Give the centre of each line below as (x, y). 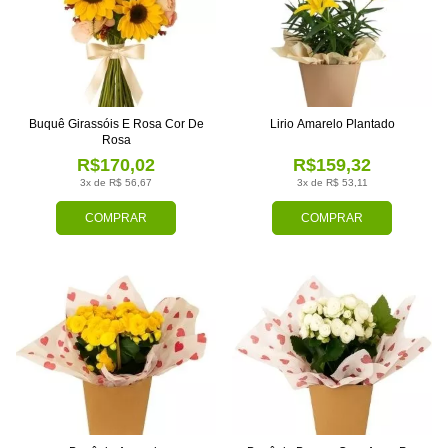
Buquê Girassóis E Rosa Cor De (116, 124)
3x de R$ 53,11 (332, 183)
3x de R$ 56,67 (116, 183)
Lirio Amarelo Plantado (332, 124)
